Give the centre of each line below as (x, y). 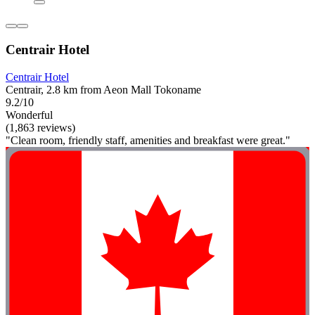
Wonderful (29, 115)
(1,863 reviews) (40, 127)
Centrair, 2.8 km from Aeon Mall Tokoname (103, 89)
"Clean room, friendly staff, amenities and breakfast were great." (148, 140)
